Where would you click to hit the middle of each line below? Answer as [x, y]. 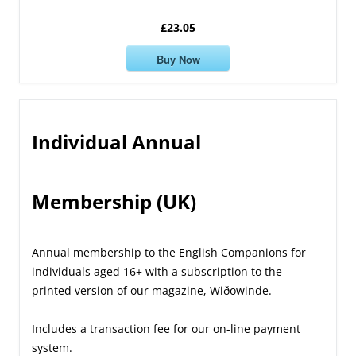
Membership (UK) [114, 202]
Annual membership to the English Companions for [169, 253]
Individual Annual [116, 142]
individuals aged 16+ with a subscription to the [157, 272]
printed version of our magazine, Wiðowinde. [152, 291]
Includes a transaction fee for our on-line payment [166, 329]
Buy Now [178, 59]
